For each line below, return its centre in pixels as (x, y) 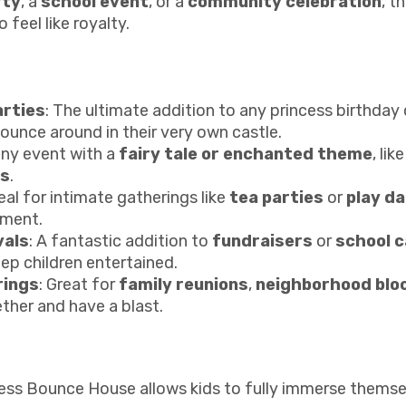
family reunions (184, 284)
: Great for (79, 284)
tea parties (276, 197)
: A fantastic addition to (121, 241)
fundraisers (262, 241)
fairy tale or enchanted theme (246, 154)
